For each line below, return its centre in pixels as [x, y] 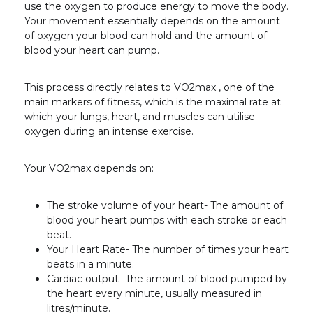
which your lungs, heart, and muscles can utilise [140, 117]
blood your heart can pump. [92, 51]
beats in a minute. [90, 264]
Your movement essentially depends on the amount [152, 21]
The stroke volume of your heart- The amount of [165, 206]
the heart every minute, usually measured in [154, 294]
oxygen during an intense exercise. [109, 132]
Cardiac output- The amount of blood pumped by [167, 279]
